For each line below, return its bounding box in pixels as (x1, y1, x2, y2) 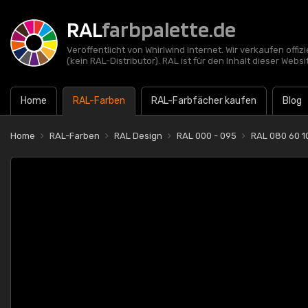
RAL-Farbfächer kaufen (151, 95, 256, 107)
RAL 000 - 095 (177, 131, 236, 141)
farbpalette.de (102, 16, 236, 43)
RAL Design (114, 131, 162, 141)
